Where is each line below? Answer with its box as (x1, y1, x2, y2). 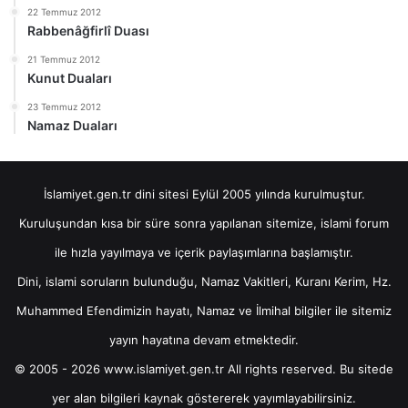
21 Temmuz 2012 (27, 53, 100, 65)
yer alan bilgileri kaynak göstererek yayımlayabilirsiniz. (52, 390, 356, 405)
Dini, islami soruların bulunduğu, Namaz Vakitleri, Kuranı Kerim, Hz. (16, 273, 392, 289)
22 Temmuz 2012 (27, 5, 101, 17)
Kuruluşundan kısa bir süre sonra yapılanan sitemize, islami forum (19, 215, 389, 230)
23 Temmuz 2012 (27, 100, 101, 112)
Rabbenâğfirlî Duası (27, 22, 149, 38)
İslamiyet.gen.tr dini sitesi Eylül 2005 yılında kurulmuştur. (43, 186, 365, 201)
